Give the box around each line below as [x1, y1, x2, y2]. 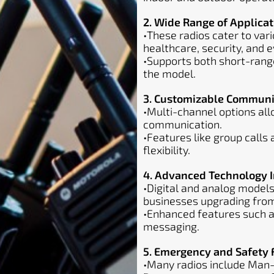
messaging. [143, 220, 199, 233]
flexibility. [143, 143, 190, 157]
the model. [143, 67, 196, 80]
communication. [143, 117, 222, 131]
